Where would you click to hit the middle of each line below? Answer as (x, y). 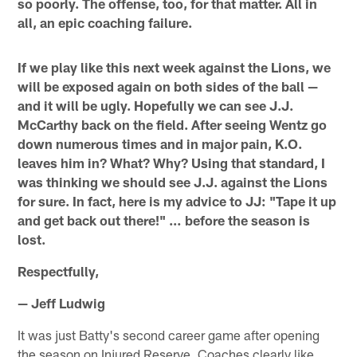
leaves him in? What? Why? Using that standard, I (172, 163)
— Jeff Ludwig (62, 303)
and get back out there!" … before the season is (164, 220)
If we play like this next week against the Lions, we (175, 67)
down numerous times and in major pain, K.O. (160, 144)
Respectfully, (59, 271)
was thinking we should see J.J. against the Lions (173, 182)
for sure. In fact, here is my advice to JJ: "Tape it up (177, 201)
